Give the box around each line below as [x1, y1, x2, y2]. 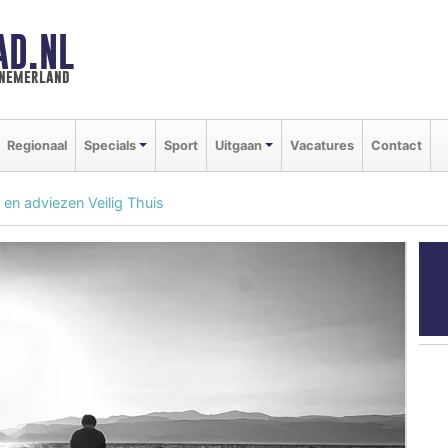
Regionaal [7, 137, 67, 153]
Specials [84, 137, 136, 153]
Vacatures [289, 137, 354, 153]
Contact [370, 137, 422, 153]
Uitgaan [214, 137, 262, 153]
